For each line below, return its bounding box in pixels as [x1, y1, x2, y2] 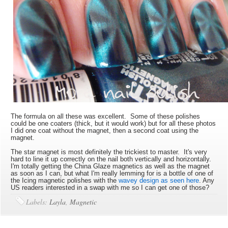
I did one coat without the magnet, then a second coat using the [11, 127, 199, 134]
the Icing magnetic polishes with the [11, 177, 119, 184]
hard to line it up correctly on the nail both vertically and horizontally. [11, 155, 216, 163]
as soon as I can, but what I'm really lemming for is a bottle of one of [11, 169, 214, 177]
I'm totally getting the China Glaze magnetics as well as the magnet [11, 162, 210, 170]
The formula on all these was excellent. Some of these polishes [11, 112, 201, 120]
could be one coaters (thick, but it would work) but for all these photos [11, 120, 216, 127]
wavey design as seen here [119, 177, 199, 184]
